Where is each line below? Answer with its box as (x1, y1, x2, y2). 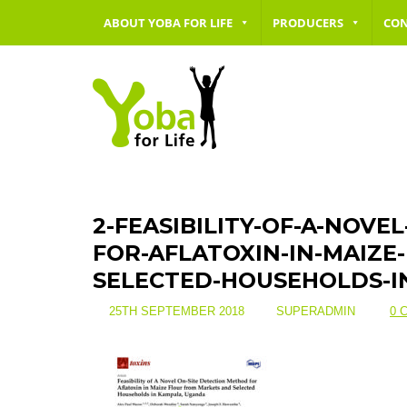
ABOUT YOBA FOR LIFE (104, 15, 233, 31)
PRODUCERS (273, 15, 343, 31)
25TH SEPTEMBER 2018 (105, 304, 244, 318)
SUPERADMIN (273, 304, 355, 318)
